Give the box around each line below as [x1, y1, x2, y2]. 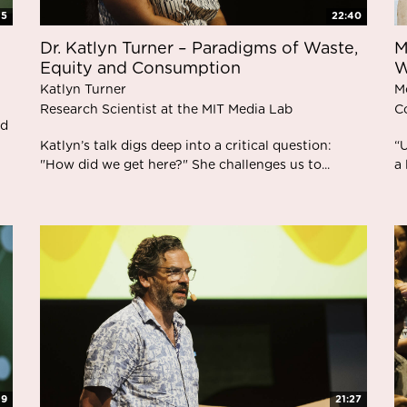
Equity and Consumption [40, 60, 241, 77]
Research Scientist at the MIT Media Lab [40, 103, 293, 116]
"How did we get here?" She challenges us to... [40, 158, 330, 172]
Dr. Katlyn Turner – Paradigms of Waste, [40, 40, 358, 57]
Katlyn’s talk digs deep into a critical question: [40, 139, 332, 153]
